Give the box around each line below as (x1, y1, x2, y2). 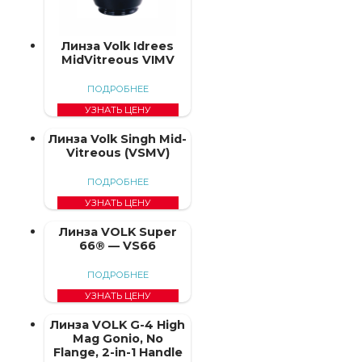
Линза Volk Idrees (61, 38, 175, 53)
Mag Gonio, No (72, 330, 163, 346)
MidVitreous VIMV (61, 52, 175, 67)
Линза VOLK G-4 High (50, 317, 186, 332)
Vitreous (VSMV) (65, 145, 170, 160)
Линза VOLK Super (58, 224, 177, 239)
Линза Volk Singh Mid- (48, 131, 187, 146)
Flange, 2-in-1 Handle (53, 344, 183, 360)
